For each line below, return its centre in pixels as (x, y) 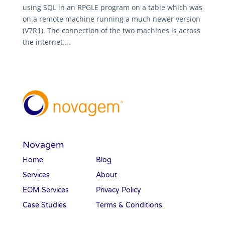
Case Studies (44, 205)
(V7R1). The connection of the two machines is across (111, 31)
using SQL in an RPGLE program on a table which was (112, 8)
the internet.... (46, 42)
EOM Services (45, 190)
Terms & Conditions (129, 205)
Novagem (43, 145)
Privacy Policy (118, 190)
